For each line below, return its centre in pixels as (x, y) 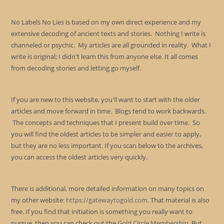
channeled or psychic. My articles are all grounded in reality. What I (111, 45)
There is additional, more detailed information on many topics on (108, 188)
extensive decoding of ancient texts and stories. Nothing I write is (108, 33)
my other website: (39, 200)
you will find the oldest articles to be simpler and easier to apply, (106, 134)
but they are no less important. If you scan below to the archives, (107, 145)
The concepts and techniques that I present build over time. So (106, 122)
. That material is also (179, 200)
